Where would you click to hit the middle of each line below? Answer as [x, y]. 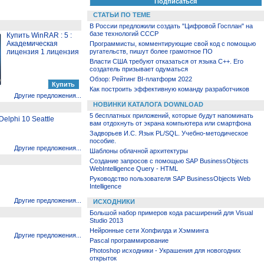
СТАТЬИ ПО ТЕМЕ [122, 15]
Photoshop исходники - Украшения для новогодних [165, 250]
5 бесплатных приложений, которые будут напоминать [171, 115]
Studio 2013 [106, 220]
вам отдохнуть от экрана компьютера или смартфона [170, 123]
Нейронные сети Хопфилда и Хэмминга [149, 230]
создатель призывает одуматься [139, 69]
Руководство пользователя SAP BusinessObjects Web [170, 179]
